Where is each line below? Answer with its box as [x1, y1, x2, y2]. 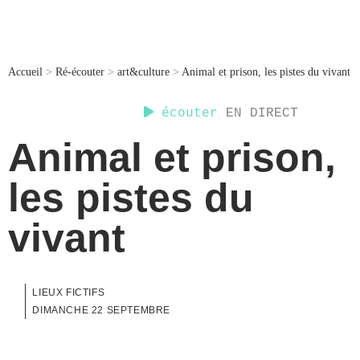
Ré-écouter [55, 66, 104, 79]
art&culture [117, 66, 170, 79]
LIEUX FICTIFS [32, 287, 105, 299]
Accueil [8, 66, 43, 79]
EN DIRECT [218, 106, 299, 121]
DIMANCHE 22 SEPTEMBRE [32, 305, 171, 317]
